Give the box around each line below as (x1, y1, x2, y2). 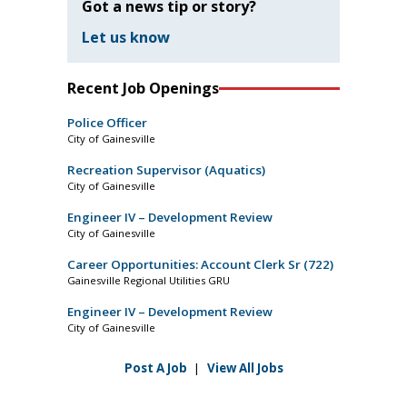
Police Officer (67, 114, 147, 132)
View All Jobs (206, 360, 283, 377)
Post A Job (124, 360, 187, 377)
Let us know (82, 27, 170, 48)
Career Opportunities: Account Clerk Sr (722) (67, 256, 333, 273)
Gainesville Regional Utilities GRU (67, 273, 230, 288)
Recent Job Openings (67, 78, 219, 99)
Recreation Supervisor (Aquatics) (67, 162, 265, 179)
